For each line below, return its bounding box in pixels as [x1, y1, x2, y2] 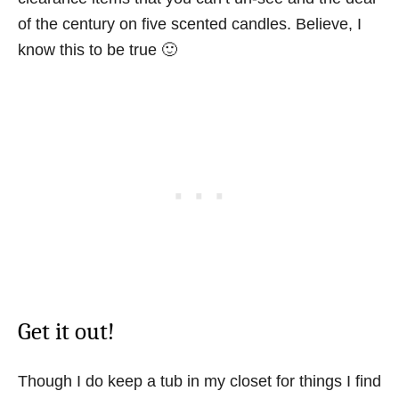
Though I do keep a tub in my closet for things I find [18, 372, 381, 390]
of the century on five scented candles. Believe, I [18, 15, 362, 33]
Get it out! [18, 318, 115, 346]
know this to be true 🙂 [18, 41, 177, 59]
